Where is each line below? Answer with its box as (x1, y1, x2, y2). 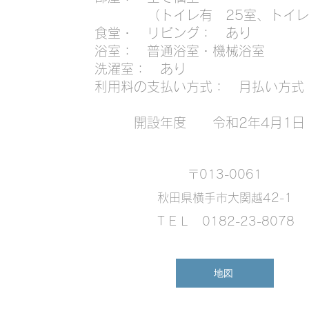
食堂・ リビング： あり (94, 26, 252, 39)
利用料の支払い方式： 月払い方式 (94, 80, 304, 93)
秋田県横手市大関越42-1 (157, 192, 292, 203)
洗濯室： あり (94, 62, 186, 75)
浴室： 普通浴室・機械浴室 (94, 44, 265, 57)
